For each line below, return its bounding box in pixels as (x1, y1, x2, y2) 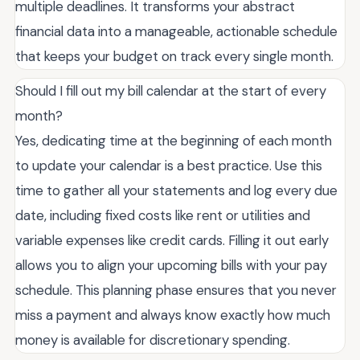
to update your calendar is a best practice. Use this (15, 157, 322, 175)
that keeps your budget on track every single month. (15, 47, 333, 66)
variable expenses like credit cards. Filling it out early (15, 231, 329, 250)
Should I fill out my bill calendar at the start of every (15, 82, 326, 100)
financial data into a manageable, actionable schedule (15, 22, 337, 41)
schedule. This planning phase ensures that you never (15, 281, 337, 300)
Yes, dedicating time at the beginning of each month (15, 132, 332, 150)
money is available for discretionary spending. (15, 331, 290, 350)
